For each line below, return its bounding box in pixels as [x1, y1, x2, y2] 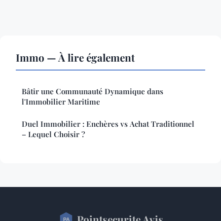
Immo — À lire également [16, 50, 135, 64]
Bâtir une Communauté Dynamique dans [22, 86, 163, 96]
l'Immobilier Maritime [22, 96, 100, 107]
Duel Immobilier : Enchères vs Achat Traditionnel [22, 118, 194, 129]
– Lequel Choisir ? [22, 129, 85, 139]
